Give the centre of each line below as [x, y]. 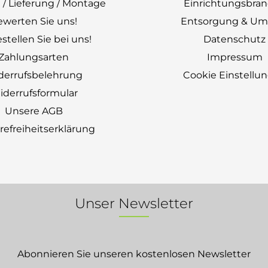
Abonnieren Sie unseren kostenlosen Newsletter [134, 254]
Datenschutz [234, 39]
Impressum [234, 57]
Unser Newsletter [134, 203]
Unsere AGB [33, 111]
